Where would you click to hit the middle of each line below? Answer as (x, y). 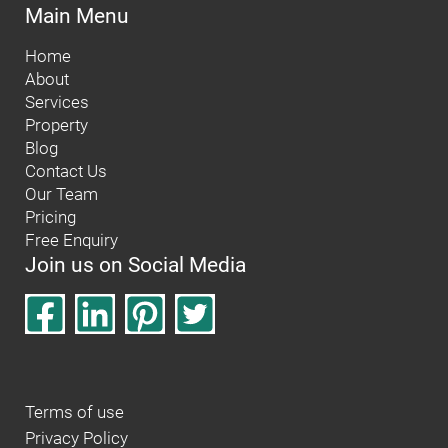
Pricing (50, 217)
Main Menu (77, 15)
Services (57, 102)
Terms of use (74, 412)
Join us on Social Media (135, 264)
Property (56, 125)
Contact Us (66, 171)
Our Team (61, 194)
